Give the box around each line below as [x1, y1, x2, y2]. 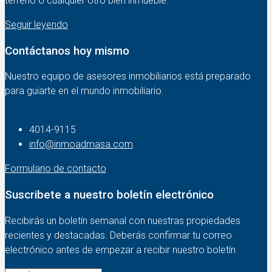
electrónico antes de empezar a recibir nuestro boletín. [5, 243, 238, 256]
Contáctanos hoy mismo [5, 44, 129, 58]
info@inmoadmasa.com [29, 138, 133, 151]
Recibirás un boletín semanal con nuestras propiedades [5, 214, 240, 226]
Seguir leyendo [5, 18, 68, 30]
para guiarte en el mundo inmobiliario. [5, 85, 164, 97]
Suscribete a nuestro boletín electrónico [5, 188, 214, 202]
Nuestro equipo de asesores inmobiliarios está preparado [5, 70, 251, 83]
